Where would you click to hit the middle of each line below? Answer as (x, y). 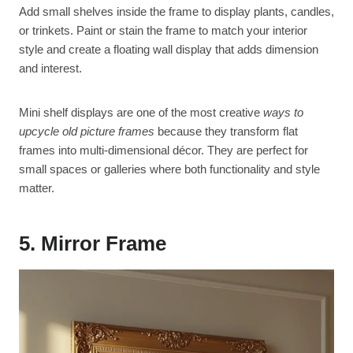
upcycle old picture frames (87, 131)
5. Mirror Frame (93, 243)
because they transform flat (226, 131)
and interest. (50, 68)
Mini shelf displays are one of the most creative (141, 112)
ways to (283, 112)
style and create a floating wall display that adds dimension (169, 49)
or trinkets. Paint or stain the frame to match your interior (163, 30)
